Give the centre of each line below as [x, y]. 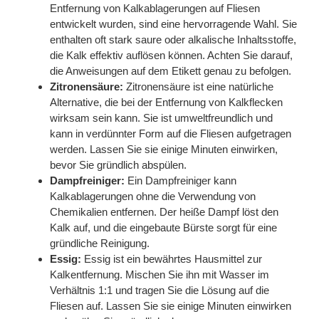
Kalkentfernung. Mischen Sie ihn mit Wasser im [159, 275]
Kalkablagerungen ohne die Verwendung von [153, 197]
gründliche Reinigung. [100, 244]
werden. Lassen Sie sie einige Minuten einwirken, [164, 150]
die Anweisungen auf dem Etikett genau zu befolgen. [171, 71]
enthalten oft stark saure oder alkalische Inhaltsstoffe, [173, 40]
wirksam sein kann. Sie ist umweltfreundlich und [161, 118]
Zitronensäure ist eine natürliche [198, 87]
